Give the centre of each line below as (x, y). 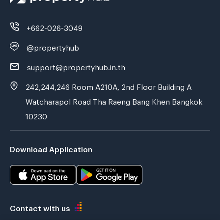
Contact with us (40, 206)
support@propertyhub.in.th (76, 66)
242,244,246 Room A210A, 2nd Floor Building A (109, 86)
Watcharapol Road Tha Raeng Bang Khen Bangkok (114, 100)
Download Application (51, 148)
